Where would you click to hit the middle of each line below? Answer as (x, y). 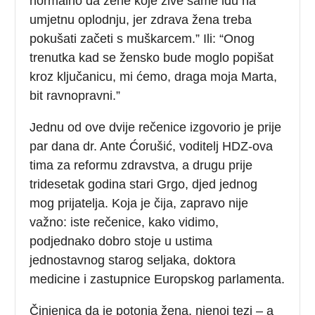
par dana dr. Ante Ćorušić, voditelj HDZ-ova (152, 146)
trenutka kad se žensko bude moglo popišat (152, 57)
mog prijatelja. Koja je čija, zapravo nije (139, 203)
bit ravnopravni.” (75, 95)
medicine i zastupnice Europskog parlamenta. (157, 279)
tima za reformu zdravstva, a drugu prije (141, 165)
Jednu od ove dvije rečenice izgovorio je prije (156, 127)
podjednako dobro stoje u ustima (121, 241)
